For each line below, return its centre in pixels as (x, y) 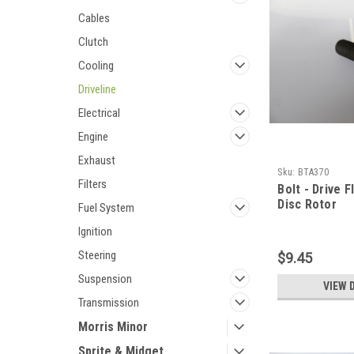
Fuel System (106, 208)
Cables (94, 18)
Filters (92, 184)
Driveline (97, 89)
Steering (97, 255)
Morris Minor (113, 327)
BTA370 (313, 172)
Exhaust (97, 160)
